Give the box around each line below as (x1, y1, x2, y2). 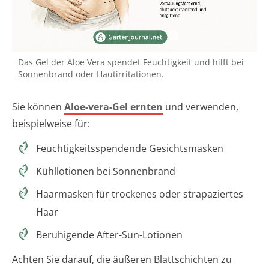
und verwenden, (163, 100, 238, 114)
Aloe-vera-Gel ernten (64, 100, 163, 114)
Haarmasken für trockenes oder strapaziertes (36, 187, 243, 201)
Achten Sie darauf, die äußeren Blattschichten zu (12, 253, 232, 267)
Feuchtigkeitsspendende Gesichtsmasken (36, 142, 223, 156)
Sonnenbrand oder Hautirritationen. (18, 68, 164, 80)
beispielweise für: (12, 117, 90, 131)
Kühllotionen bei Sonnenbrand (36, 165, 175, 178)
